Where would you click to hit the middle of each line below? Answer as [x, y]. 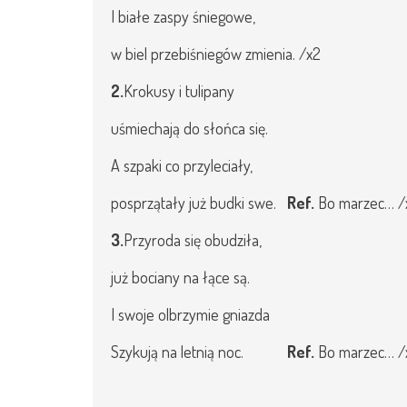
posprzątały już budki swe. [199, 203]
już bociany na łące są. [180, 277]
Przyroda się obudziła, [193, 240]
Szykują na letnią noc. [199, 352]
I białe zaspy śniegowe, [183, 16]
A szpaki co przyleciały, [182, 165]
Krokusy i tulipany [179, 91]
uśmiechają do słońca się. [189, 128]
